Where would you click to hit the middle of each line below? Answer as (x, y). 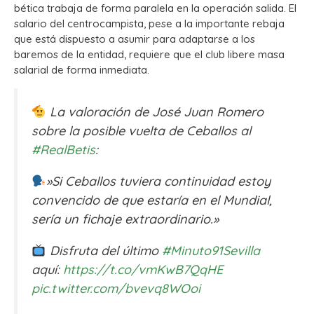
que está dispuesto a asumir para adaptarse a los (135, 39)
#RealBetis (63, 150)
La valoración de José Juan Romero (155, 112)
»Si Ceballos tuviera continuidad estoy (158, 182)
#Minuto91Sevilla (211, 251)
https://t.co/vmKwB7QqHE (143, 270)
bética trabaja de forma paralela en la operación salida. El (155, 8)
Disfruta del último (104, 251)
